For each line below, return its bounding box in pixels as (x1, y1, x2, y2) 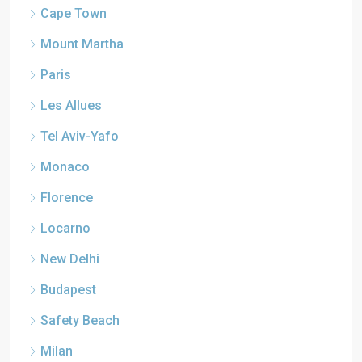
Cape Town (40, 6, 107, 21)
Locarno (40, 221, 90, 236)
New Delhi (40, 251, 99, 267)
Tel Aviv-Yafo (40, 128, 119, 144)
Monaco (40, 159, 90, 175)
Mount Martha (40, 36, 124, 52)
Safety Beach (40, 313, 120, 328)
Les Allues (40, 98, 102, 113)
